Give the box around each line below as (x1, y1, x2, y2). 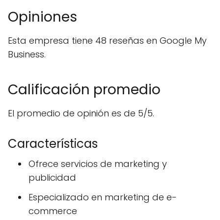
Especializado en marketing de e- (28, 191, 177, 204)
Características (8, 136, 98, 152)
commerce (28, 205, 77, 218)
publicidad (28, 171, 76, 184)
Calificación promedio (8, 80, 161, 100)
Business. (8, 48, 46, 61)
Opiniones (8, 7, 77, 27)
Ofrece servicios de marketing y (28, 158, 167, 170)
